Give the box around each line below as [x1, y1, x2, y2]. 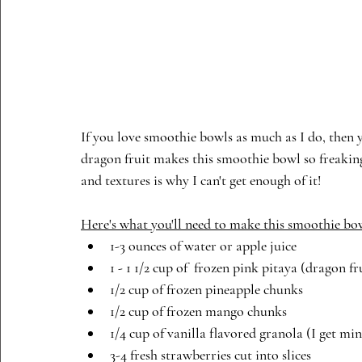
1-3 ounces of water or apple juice [110, 237, 297, 255]
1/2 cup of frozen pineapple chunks [110, 280, 303, 298]
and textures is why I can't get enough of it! [81, 171, 328, 189]
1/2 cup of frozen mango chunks [110, 302, 287, 320]
